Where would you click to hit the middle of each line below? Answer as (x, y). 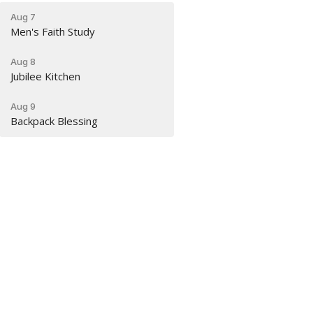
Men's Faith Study (53, 31)
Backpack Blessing (54, 121)
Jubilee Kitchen (46, 76)
